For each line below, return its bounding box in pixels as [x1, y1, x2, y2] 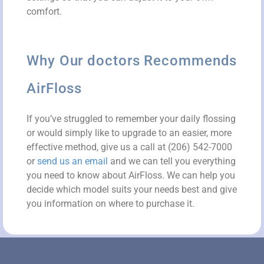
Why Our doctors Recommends [27, 52, 237, 69]
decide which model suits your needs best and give [27, 183, 237, 195]
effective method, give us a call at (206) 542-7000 [27, 141, 232, 153]
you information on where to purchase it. [27, 197, 194, 209]
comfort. [27, 5, 62, 17]
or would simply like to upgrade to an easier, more [27, 127, 232, 138]
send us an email [37, 155, 108, 167]
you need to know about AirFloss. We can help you [27, 169, 235, 181]
